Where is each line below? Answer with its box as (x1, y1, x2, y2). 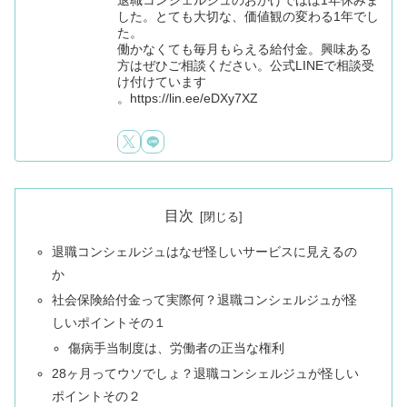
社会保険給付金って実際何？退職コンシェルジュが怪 (52, 293, 358, 308)
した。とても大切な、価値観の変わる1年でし (117, 8, 380, 24)
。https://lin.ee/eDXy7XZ (117, 90, 259, 105)
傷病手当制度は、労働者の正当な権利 (67, 341, 284, 356)
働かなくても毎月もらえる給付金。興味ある (117, 41, 372, 56)
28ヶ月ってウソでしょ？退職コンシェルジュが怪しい (52, 365, 360, 381)
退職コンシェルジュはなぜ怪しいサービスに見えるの (52, 244, 358, 260)
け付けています (117, 74, 207, 89)
